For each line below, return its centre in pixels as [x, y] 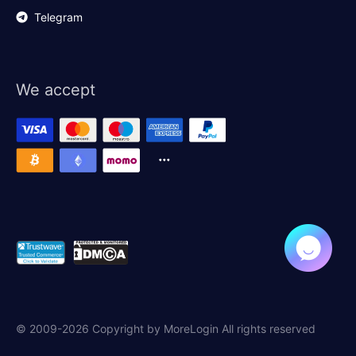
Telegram [58, 17]
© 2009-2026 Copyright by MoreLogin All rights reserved [166, 329]
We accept [56, 90]
